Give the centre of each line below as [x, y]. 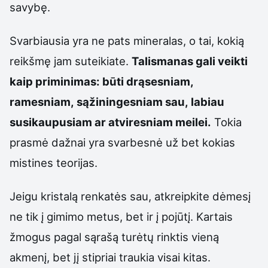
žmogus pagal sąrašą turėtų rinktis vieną [114, 237]
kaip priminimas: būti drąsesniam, [102, 82]
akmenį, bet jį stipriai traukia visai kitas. [110, 258]
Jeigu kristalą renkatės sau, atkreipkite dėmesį [130, 197]
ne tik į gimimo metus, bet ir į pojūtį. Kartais [121, 217]
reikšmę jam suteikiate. [71, 61]
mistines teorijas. [54, 163]
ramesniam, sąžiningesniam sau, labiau [117, 102]
